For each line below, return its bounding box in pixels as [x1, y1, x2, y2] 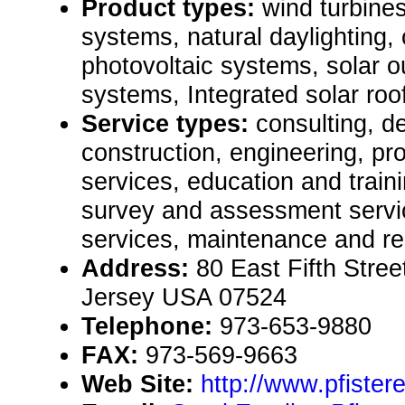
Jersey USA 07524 [81, 283, 287, 312]
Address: [81, 254, 196, 283]
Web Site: [81, 370, 201, 399]
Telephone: [81, 312, 220, 341]
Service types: [81, 109, 256, 138]
